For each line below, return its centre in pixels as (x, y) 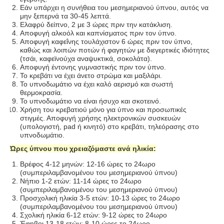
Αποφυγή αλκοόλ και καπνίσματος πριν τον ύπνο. (98, 33)
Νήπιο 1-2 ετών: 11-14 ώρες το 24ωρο (81, 181)
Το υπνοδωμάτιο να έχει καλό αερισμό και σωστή (96, 84)
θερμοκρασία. (41, 93)
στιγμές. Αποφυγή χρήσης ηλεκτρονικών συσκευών (100, 118)
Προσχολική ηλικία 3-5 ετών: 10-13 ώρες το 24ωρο (100, 198)
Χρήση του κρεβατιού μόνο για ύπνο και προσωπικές (103, 110)
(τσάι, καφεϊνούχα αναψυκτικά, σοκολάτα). (86, 59)
